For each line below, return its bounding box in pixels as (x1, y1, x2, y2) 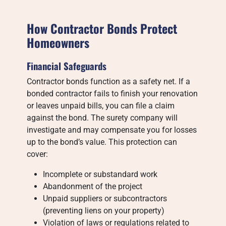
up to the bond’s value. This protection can (27, 137, 178, 147)
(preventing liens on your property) (43, 206, 165, 215)
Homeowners (27, 33, 90, 51)
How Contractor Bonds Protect (27, 19, 178, 37)
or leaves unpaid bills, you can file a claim (27, 101, 175, 110)
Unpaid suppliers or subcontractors (43, 194, 167, 203)
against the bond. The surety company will (27, 113, 178, 123)
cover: (27, 149, 48, 159)
